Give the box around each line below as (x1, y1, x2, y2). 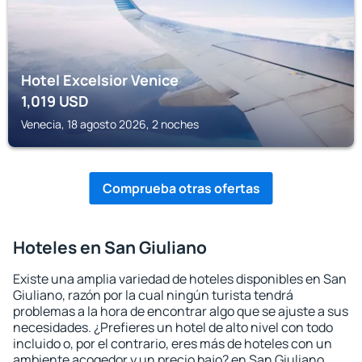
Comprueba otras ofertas (102, 179, 260, 197)
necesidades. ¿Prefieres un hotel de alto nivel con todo (13, 318, 333, 336)
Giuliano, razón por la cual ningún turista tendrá (13, 286, 293, 304)
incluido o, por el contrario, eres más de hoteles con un (13, 335, 332, 352)
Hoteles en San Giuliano (13, 236, 207, 259)
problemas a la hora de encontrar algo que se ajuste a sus (13, 302, 348, 320)
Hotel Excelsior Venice (21, 70, 179, 90)
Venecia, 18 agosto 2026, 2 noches (21, 116, 199, 132)
